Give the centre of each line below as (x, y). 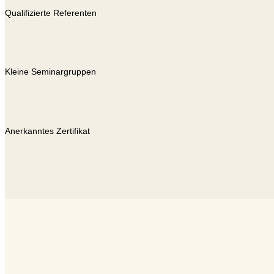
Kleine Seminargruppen (50, 72)
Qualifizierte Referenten (51, 13)
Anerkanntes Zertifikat (47, 131)
